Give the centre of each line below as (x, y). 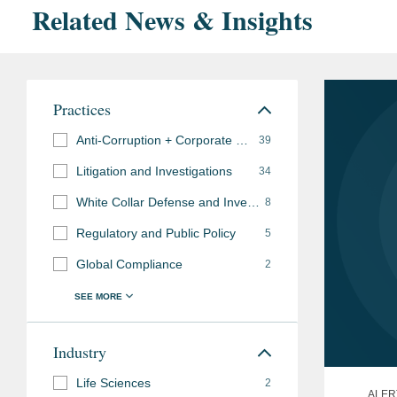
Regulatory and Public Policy (156, 233)
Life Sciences (113, 382)
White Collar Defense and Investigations (253, 202)
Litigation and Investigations (154, 171)
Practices (82, 109)
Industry (80, 351)
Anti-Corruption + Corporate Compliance (242, 140)
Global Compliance (129, 264)
